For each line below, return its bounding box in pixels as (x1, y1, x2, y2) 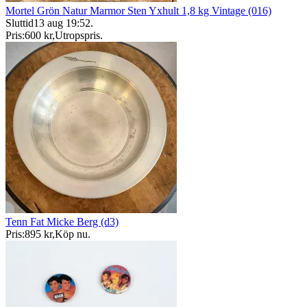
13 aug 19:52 (34, 17, 90, 29)
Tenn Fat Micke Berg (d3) (5, 216, 119, 228)
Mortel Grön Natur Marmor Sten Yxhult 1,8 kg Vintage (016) (5, 5, 271, 17)
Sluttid (5, 17, 34, 29)
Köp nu (55, 228, 88, 241)
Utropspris (55, 29, 100, 42)
